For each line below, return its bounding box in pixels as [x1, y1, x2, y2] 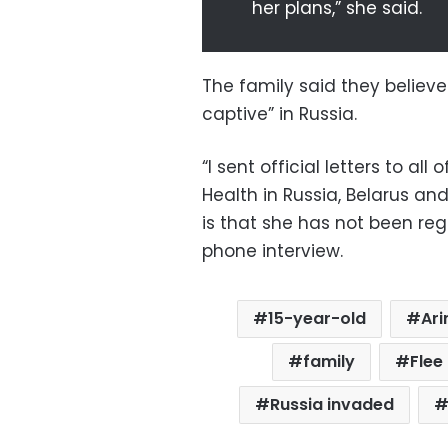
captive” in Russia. [202, 101, 357, 126]
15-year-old [268, 306, 367, 330]
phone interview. [202, 238, 343, 263]
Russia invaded [270, 392, 395, 416]
